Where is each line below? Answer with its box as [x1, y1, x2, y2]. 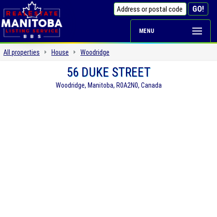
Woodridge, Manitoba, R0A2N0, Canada [55, 81, 162, 89]
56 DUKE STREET [66, 65, 151, 79]
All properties [3, 48, 40, 56]
